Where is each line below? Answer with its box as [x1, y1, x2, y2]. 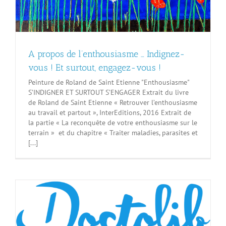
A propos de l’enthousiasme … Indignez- [28, 48, 185, 60]
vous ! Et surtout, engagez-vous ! [28, 62, 161, 74]
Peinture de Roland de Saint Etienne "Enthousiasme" [28, 78, 189, 87]
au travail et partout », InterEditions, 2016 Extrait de [28, 108, 191, 118]
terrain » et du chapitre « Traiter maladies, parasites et [28, 128, 198, 138]
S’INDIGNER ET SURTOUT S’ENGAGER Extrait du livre [28, 88, 189, 97]
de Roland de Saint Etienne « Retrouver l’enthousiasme [28, 98, 197, 107]
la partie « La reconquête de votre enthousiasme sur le [28, 118, 197, 128]
